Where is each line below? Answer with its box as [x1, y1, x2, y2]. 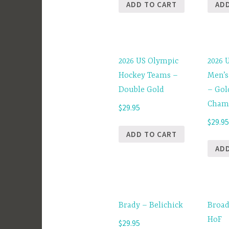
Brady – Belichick [119, 200, 183, 210]
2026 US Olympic [119, 56, 178, 66]
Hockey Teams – [119, 71, 178, 80]
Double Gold [119, 85, 164, 95]
